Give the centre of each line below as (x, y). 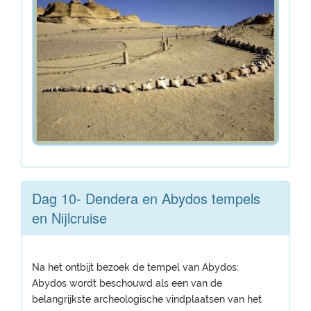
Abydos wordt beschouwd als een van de (127, 283)
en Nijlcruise (69, 218)
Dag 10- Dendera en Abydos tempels (146, 198)
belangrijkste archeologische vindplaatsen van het (147, 299)
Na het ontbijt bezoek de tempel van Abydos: (135, 267)
